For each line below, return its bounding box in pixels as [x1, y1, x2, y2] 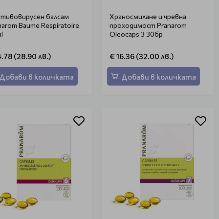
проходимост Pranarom [109, 21, 187, 29]
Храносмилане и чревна [109, 12, 186, 21]
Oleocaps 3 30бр [146, 29, 163, 38]
